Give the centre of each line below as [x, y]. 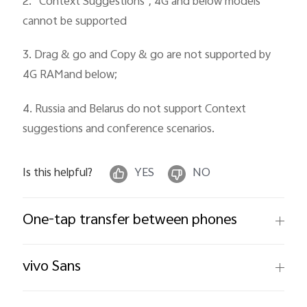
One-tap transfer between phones [130, 220]
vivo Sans [52, 267]
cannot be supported [75, 22]
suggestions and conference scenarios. [119, 130]
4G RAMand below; [70, 76]
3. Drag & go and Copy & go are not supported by [147, 56]
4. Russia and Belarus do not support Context [135, 110]
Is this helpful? [58, 173]
